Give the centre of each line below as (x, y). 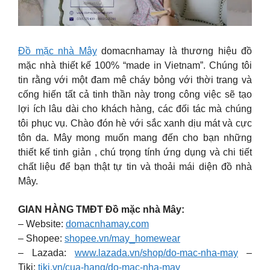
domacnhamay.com (107, 224)
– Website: (42, 224)
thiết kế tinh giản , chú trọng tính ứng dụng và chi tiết (135, 152)
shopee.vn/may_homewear (122, 238)
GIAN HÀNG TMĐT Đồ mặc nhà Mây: (102, 209)
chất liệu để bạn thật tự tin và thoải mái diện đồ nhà (135, 167)
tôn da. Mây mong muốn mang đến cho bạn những (135, 138)
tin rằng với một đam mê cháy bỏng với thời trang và (135, 80)
